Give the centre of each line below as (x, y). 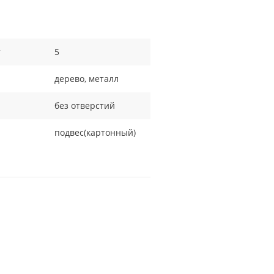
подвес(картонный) (95, 132)
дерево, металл (87, 79)
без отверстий (85, 106)
